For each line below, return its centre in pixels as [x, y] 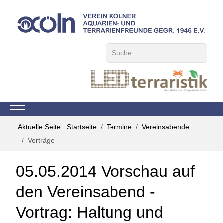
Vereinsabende [166, 127]
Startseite [82, 127]
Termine [119, 127]
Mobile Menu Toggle [49, 108]
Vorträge [41, 141]
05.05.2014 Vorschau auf [105, 171]
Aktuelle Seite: [42, 127]
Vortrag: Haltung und [90, 212]
